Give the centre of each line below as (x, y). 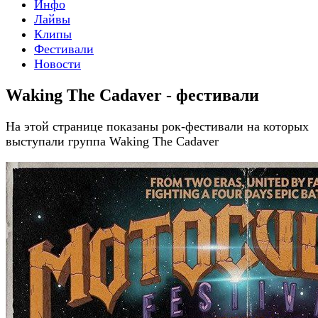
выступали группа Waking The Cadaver (112, 141)
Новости (57, 64)
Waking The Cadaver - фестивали (132, 95)
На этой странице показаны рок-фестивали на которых (157, 126)
